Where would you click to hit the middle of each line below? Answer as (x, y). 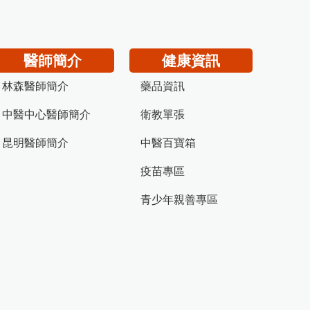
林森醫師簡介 (35, 86)
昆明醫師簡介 (35, 143)
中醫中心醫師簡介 (46, 115)
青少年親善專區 (179, 200)
